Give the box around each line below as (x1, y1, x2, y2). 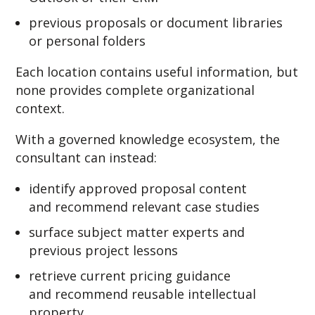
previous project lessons (29, 241, 179, 259)
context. (15, 99, 65, 117)
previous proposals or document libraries (29, 13, 283, 31)
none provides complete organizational (15, 81, 255, 98)
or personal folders (29, 32, 146, 49)
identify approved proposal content (29, 179, 247, 197)
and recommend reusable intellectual (29, 285, 257, 302)
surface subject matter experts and (29, 223, 245, 240)
